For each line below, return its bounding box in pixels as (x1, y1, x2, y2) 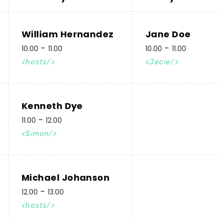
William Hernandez (22, 28, 114, 40)
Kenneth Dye (22, 100, 83, 112)
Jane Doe (145, 28, 191, 40)
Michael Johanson (22, 171, 110, 184)
